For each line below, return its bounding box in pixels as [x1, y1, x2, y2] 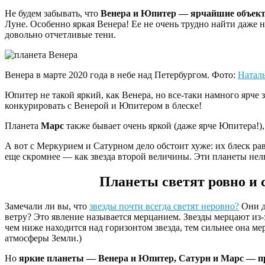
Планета [5, 120, 41, 131]
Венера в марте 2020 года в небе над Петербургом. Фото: [5, 69, 238, 80]
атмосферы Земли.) [5, 233, 82, 244]
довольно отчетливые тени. [5, 29, 116, 40]
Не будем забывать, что [5, 8, 101, 18]
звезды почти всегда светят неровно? [89, 201, 239, 212]
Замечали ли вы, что [5, 201, 89, 212]
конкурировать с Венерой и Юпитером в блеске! [5, 100, 202, 111]
